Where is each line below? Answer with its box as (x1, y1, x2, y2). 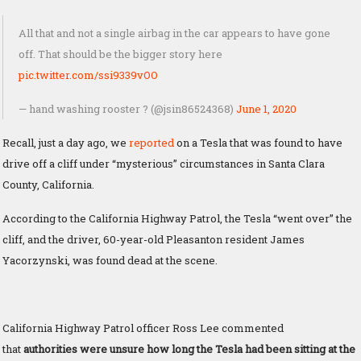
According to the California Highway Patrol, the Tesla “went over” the (2, 210, 352, 226)
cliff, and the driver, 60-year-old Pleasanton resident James (2, 231, 305, 247)
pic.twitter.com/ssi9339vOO (19, 67, 158, 82)
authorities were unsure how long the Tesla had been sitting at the (23, 341, 355, 356)
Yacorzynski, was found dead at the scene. (2, 252, 220, 268)
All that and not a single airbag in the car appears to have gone (19, 25, 330, 40)
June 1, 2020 (236, 101, 297, 116)
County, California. (2, 176, 97, 192)
